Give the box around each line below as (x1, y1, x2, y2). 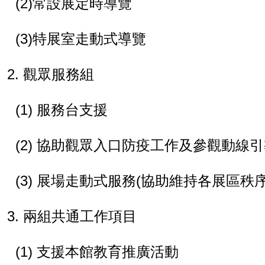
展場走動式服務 (37, 173, 136, 189)
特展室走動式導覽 (33, 31, 146, 47)
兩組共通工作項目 (23, 208, 137, 224)
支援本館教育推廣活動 (37, 244, 179, 260)
